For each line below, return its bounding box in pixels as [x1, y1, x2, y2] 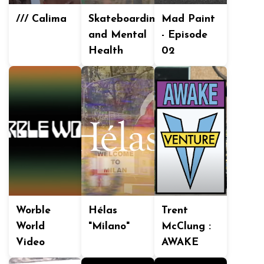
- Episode [161, 30, 207, 40]
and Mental [88, 30, 147, 40]
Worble [16, 206, 51, 216]
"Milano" [88, 222, 130, 232]
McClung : [161, 222, 211, 232]
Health [88, 46, 124, 56]
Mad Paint [161, 14, 215, 24]
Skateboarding [88, 14, 162, 24]
